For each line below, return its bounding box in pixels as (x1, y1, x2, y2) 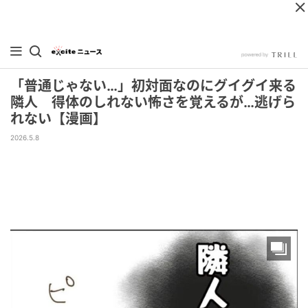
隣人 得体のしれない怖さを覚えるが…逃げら (10, 94, 296, 111)
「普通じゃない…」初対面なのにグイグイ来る (10, 78, 296, 94)
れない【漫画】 (10, 111, 107, 127)
